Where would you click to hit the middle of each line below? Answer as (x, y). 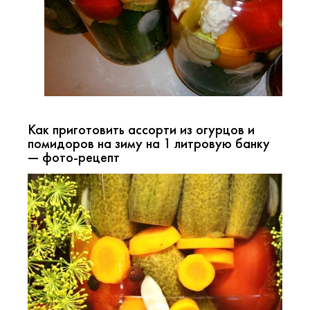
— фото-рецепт (74, 157)
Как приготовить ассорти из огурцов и (141, 130)
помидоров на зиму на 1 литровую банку (149, 144)
